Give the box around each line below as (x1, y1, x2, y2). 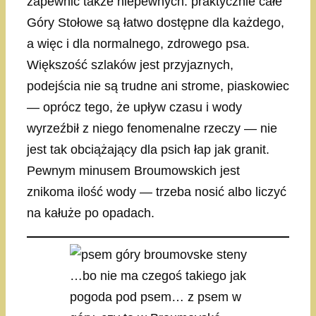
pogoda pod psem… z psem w (69, 290, 241, 305)
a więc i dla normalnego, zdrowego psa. (27, 37, 250, 51)
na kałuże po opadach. (27, 206, 154, 221)
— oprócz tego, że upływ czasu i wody (27, 100, 242, 115)
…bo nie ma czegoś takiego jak (69, 269, 246, 284)
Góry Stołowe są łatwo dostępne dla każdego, (27, 16, 284, 30)
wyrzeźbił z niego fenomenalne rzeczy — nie (27, 121, 277, 136)
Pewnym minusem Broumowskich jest (27, 164, 240, 178)
